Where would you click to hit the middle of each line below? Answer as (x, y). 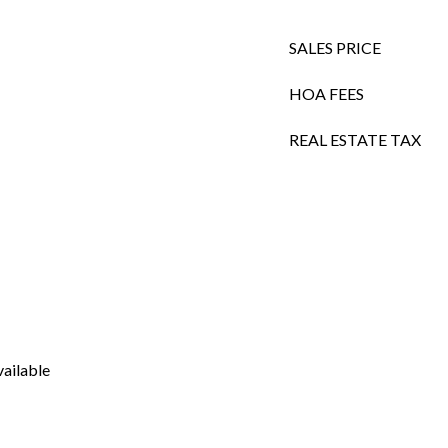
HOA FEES (326, 93)
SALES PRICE (335, 47)
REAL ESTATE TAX (355, 139)
